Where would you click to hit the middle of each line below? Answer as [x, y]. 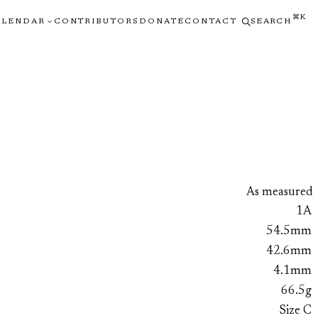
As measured [279, 192]
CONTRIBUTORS [97, 21]
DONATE [162, 21]
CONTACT [211, 21]
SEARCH [271, 21]
